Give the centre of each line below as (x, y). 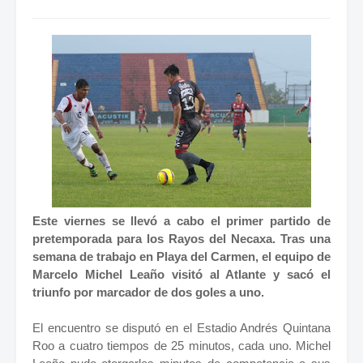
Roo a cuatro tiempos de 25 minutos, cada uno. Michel (181, 346)
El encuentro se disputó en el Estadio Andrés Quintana (181, 328)
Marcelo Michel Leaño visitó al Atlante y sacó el (181, 275)
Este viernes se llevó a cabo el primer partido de (181, 221)
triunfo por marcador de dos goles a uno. (148, 293)
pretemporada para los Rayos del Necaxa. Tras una (181, 239)
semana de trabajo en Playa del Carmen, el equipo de (181, 257)
